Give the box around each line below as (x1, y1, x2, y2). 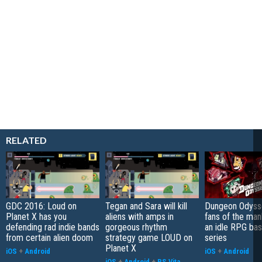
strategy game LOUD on (105, 232, 192, 243)
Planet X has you (6, 211, 67, 222)
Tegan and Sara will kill (105, 200, 187, 212)
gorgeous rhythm (105, 221, 167, 233)
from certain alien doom (6, 232, 93, 243)
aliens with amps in (105, 211, 174, 222)
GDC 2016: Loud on (6, 200, 77, 212)
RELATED (6, 134, 47, 146)
